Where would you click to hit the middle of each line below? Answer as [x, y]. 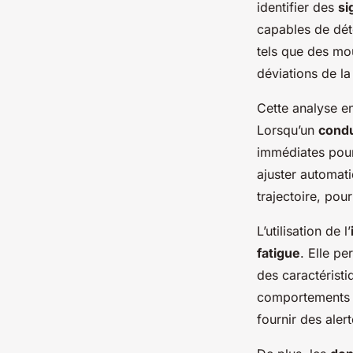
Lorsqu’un [288, 130]
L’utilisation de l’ [304, 231]
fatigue [279, 253]
